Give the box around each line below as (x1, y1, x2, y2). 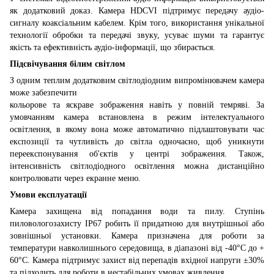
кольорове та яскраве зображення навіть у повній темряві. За (10, 100, 264, 109)
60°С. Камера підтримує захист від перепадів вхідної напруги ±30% (10, 255, 264, 265)
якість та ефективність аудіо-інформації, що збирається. (10, 42, 215, 52)
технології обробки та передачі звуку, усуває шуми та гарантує (10, 30, 264, 40)
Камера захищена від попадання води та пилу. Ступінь (10, 206, 264, 216)
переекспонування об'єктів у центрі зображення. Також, (10, 149, 264, 158)
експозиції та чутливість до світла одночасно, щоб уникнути (10, 136, 264, 146)
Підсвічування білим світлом (10, 59, 125, 68)
